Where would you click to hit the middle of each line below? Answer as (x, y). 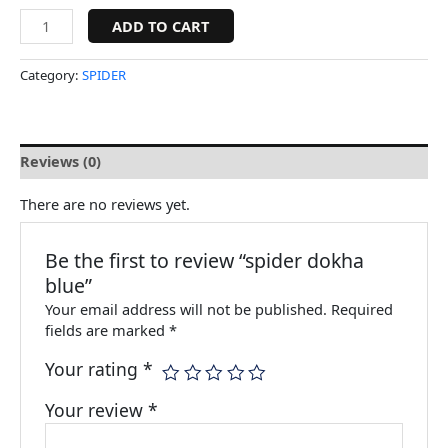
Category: (51, 75)
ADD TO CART (161, 26)
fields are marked (107, 330)
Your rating (94, 369)
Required (362, 309)
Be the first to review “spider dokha (205, 260)
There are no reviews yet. (105, 203)
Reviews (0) (60, 160)
